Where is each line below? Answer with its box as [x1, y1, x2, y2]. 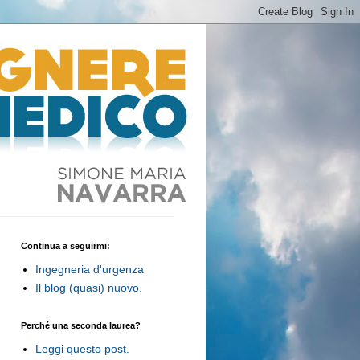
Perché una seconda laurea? [21, 321, 141, 330]
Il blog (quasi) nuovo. [35, 280, 142, 294]
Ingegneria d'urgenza [35, 262, 144, 276]
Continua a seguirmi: [21, 241, 110, 251]
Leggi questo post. [35, 342, 129, 355]
